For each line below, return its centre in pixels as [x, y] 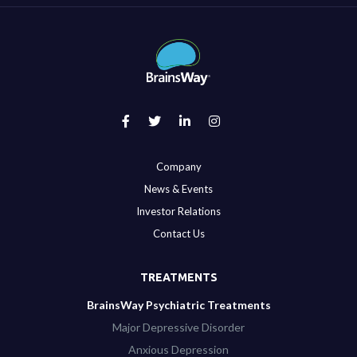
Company [178, 167]
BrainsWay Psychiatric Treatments [178, 305]
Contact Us [178, 234]
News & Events [178, 189]
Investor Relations [178, 212]
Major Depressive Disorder [178, 328]
